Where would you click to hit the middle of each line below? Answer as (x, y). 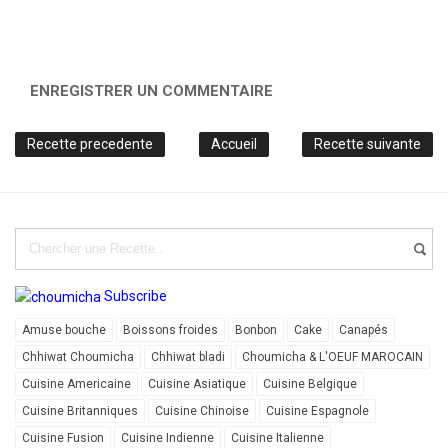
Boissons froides (170, 329)
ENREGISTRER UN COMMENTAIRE (151, 90)
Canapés (363, 329)
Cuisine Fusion (63, 437)
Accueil (233, 143)
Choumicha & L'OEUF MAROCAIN (332, 356)
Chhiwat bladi (188, 356)
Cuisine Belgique (310, 383)
